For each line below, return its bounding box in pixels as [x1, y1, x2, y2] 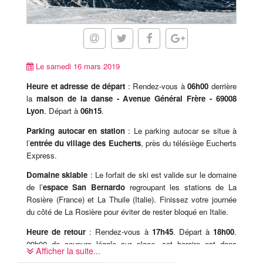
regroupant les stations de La [124, 181, 237, 193]
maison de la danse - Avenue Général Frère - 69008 [36, 92, 237, 104]
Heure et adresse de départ [26, 80, 128, 92]
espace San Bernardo [42, 181, 125, 193]
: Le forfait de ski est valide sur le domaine [90, 169, 237, 181]
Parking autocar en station [26, 124, 128, 136]
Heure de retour [26, 226, 90, 238]
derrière [208, 80, 237, 92]
